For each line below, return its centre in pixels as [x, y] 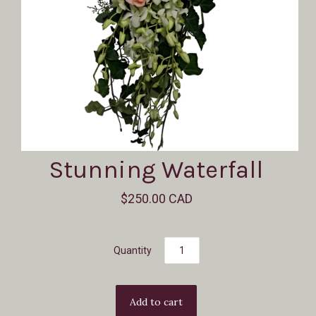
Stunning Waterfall [156, 170]
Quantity [132, 250]
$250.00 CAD [156, 199]
